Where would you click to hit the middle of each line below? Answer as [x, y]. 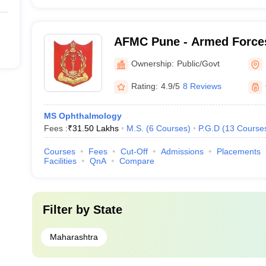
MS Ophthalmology [83, 116]
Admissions [182, 151]
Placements [238, 151]
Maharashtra [74, 237]
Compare [137, 161]
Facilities [60, 161]
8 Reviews [202, 86]
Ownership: [152, 63]
